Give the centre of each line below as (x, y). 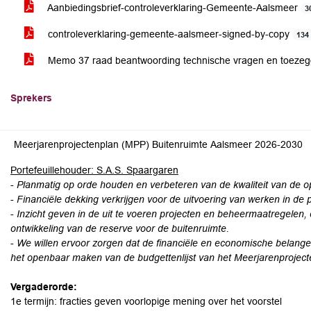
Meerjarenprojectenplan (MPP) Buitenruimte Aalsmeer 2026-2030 (158, 144)
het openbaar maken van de (73, 258)
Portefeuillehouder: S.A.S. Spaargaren (94, 170)
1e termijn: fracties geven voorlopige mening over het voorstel (146, 301)
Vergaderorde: (44, 287)
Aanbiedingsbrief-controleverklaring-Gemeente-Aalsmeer (173, 8)
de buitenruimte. (193, 228)
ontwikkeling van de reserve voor (83, 228)
